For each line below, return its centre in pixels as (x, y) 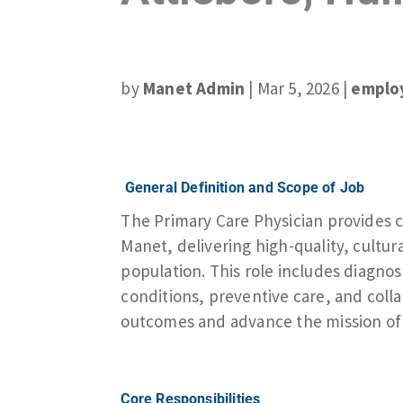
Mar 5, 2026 (298, 88)
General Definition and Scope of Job (245, 187)
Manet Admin (194, 88)
